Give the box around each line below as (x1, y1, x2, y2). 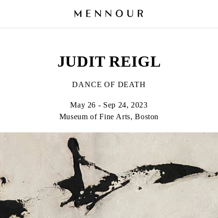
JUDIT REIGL (57, 53, 161, 70)
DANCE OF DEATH (72, 80, 146, 89)
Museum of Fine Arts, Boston (59, 112, 159, 121)
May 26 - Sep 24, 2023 (70, 101, 148, 109)
